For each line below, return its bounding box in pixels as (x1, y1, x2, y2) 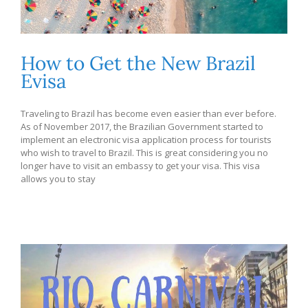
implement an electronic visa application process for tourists (21, 133, 272, 146)
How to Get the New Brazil (21, 50, 256, 76)
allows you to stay (21, 172, 96, 185)
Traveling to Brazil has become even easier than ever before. (21, 107, 276, 120)
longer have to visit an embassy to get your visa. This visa (21, 159, 260, 172)
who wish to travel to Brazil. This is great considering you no (21, 146, 268, 159)
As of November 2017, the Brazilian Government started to (21, 120, 263, 133)
